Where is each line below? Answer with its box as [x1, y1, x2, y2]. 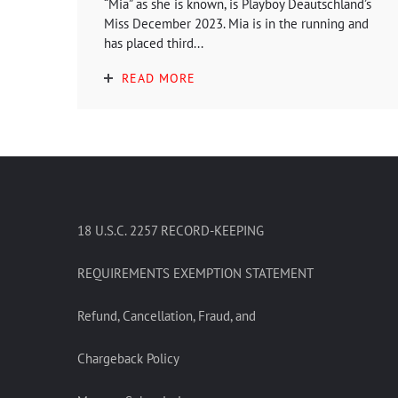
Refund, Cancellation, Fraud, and [77, 307, 256, 324]
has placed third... [104, 35, 203, 52]
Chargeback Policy [77, 350, 179, 367]
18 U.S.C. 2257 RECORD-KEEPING [77, 222, 264, 239]
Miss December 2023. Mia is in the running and [104, 15, 369, 32]
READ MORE [122, 70, 195, 86]
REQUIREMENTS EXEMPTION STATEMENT [77, 265, 314, 282]
